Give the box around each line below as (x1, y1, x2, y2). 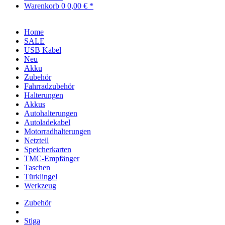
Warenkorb (24, 2, 61, 10)
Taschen (24, 163, 50, 172)
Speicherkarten (24, 145, 71, 154)
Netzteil (24, 136, 49, 145)
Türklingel (24, 172, 57, 181)
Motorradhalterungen (24, 127, 91, 136)
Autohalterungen (24, 109, 77, 118)
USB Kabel (24, 46, 61, 54)
